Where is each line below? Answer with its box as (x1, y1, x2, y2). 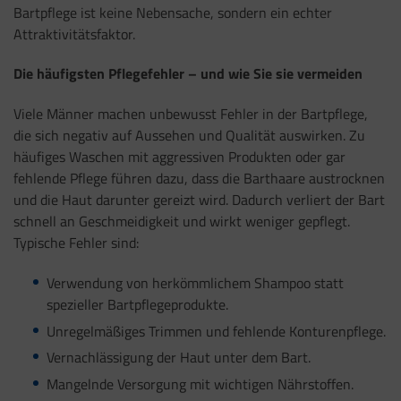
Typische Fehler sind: (13, 232, 142, 254)
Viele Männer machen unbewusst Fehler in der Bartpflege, (13, 103, 368, 125)
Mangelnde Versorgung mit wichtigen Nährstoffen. (46, 373, 354, 396)
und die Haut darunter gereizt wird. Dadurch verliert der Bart (13, 189, 385, 211)
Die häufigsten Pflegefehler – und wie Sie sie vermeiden (13, 63, 363, 85)
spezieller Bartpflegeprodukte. (46, 293, 228, 315)
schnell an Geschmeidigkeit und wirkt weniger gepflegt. (13, 210, 350, 233)
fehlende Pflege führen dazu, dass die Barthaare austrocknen (13, 167, 385, 190)
